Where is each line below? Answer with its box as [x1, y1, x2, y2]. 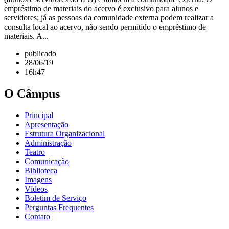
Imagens [25, 175, 52, 184]
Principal [25, 110, 53, 120]
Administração [25, 138, 72, 147]
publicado [25, 49, 56, 58]
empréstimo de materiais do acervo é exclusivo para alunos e [4, 4, 198, 13]
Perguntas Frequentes [25, 202, 94, 212]
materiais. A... [4, 32, 49, 41]
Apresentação [25, 120, 68, 129]
